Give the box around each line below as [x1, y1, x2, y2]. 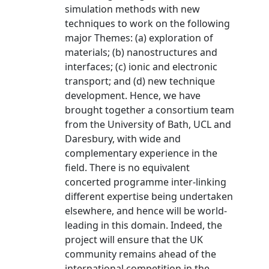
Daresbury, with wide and [65, 132, 181, 145]
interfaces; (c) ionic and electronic [65, 60, 217, 73]
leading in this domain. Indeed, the [65, 219, 222, 232]
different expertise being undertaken [65, 190, 233, 203]
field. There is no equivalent [65, 161, 190, 174]
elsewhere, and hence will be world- [65, 204, 227, 217]
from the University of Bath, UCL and [65, 118, 231, 131]
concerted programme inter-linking [65, 175, 226, 189]
